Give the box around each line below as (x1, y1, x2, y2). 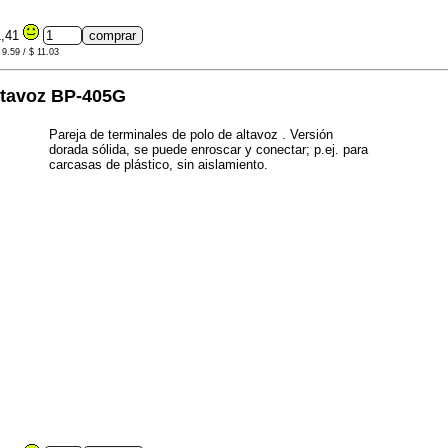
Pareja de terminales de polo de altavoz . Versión (49, 127, 333, 143)
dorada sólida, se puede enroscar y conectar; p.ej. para (49, 142, 368, 158)
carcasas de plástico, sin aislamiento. (49, 157, 268, 173)
